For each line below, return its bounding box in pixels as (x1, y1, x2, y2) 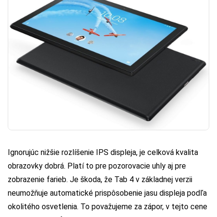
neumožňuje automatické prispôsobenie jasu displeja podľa (8, 188, 207, 198)
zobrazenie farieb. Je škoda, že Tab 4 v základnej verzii (8, 175, 192, 185)
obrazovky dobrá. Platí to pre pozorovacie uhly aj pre (8, 161, 186, 171)
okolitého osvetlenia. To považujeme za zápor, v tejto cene (8, 202, 207, 212)
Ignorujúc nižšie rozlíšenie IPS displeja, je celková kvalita (8, 148, 198, 157)
